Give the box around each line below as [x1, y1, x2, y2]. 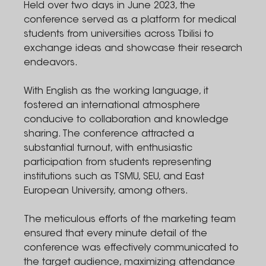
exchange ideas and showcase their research [24, 44, 242, 53]
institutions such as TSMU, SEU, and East [24, 172, 204, 182]
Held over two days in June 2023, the [24, 1, 195, 11]
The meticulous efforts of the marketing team [24, 215, 236, 224]
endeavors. [24, 58, 81, 68]
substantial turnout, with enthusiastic [24, 144, 192, 153]
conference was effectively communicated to [24, 243, 239, 253]
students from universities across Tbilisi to [24, 30, 214, 39]
